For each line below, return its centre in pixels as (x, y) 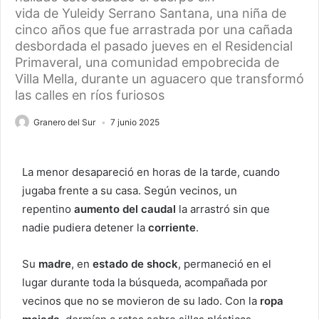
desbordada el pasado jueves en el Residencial (154, 46)
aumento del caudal (125, 209)
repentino (48, 209)
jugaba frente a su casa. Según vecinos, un (130, 191)
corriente (172, 228)
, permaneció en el (225, 264)
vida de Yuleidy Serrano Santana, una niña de (151, 14)
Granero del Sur (64, 122)
